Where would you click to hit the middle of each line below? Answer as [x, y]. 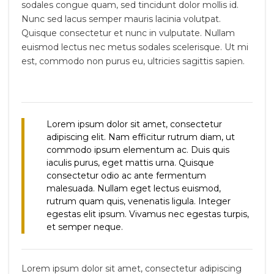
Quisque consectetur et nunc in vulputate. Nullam [128, 33]
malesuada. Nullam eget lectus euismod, [134, 188]
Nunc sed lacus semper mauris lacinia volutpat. [121, 19]
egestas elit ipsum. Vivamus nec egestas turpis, [148, 214]
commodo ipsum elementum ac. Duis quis [138, 150]
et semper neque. [85, 227]
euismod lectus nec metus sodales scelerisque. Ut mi [135, 47]
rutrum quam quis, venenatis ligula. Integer [139, 201]
